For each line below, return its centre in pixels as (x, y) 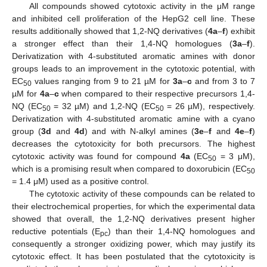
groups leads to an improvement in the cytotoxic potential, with (133, 69)
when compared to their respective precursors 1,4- (157, 94)
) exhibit (240, 31)
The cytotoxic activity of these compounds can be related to (142, 194)
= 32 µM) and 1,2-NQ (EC (103, 106)
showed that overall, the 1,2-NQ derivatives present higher (133, 219)
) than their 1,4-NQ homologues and (182, 232)
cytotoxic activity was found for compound (96, 156)
